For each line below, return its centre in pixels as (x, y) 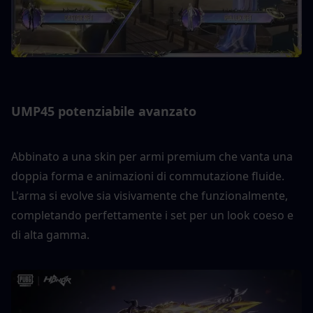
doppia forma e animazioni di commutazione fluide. (148, 176)
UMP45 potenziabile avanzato (104, 111)
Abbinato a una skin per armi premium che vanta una (152, 156)
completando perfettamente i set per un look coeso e (152, 215)
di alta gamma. (50, 234)
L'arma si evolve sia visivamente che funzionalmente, (150, 195)
